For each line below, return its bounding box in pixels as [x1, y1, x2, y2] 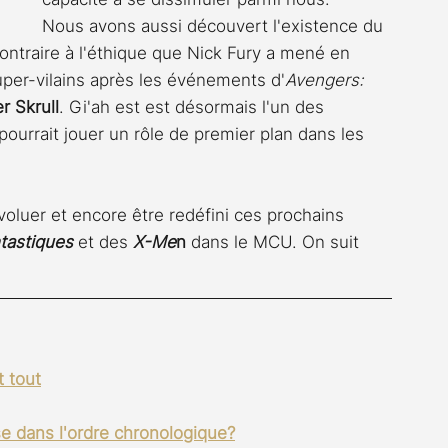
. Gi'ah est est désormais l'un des [59, 97, 329, 118]
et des [73, 232, 133, 253]
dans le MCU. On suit [186, 232, 364, 253]
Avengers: [285, 70, 369, 91]
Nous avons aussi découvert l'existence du [42, 16, 388, 37]
